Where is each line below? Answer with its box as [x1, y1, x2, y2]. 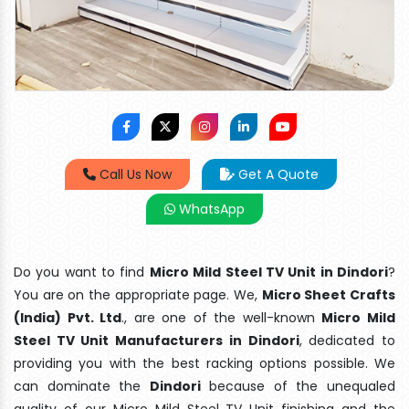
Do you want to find [14, 262, 150, 281]
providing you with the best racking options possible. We [14, 353, 395, 372]
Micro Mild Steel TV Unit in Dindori [149, 262, 389, 281]
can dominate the [14, 376, 150, 395]
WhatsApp [175, 199, 245, 218]
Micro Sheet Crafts [261, 285, 396, 304]
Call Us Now [96, 164, 172, 184]
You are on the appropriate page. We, [14, 285, 262, 304]
